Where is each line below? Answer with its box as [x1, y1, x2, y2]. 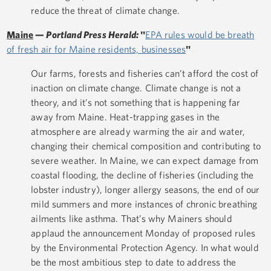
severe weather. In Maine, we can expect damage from [31, 155, 259, 166]
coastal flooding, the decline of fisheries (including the [31, 169, 254, 181]
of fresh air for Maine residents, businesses [7, 44, 186, 55]
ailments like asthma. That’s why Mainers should [31, 213, 232, 224]
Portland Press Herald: [46, 29, 141, 41]
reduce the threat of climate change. [31, 5, 180, 16]
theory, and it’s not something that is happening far [31, 97, 241, 108]
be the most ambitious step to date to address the [31, 256, 237, 268]
